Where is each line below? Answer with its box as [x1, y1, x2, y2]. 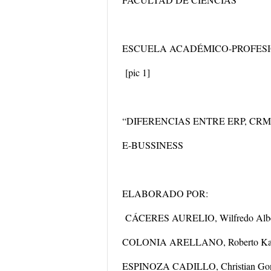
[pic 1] [125, 66, 150, 79]
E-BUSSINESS [122, 139, 183, 151]
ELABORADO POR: [122, 187, 208, 200]
